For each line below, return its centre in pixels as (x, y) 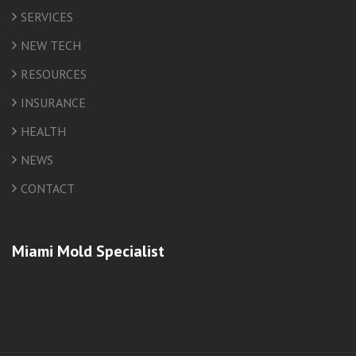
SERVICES (47, 16)
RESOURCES (54, 74)
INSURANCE (53, 102)
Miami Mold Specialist (88, 251)
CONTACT (48, 188)
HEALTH (43, 131)
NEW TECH (51, 45)
